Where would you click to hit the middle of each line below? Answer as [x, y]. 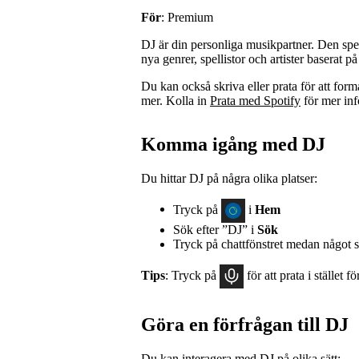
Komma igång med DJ [233, 144]
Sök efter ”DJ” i [215, 229]
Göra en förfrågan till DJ [245, 324]
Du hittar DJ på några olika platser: [229, 178]
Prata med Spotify [255, 100]
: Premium [187, 17]
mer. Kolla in [175, 100]
